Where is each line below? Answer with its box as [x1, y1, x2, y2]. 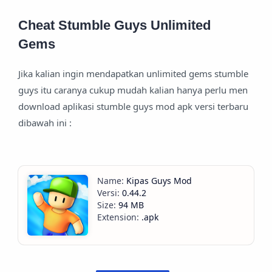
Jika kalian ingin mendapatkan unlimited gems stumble [18, 67, 248, 80]
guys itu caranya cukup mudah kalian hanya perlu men [18, 84, 248, 97]
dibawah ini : [18, 117, 72, 129]
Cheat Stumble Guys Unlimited [18, 18, 211, 33]
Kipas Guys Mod [126, 175, 192, 187]
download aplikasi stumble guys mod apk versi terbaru [18, 100, 248, 113]
